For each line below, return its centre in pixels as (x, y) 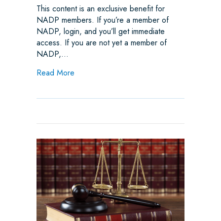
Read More (55, 73)
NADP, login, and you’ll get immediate (101, 32)
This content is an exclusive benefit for (101, 9)
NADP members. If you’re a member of (103, 20)
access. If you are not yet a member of (102, 43)
